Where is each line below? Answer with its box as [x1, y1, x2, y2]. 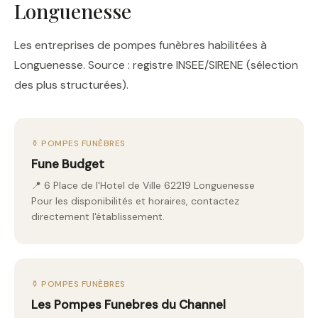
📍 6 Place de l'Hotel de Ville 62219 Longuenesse [31, 179, 255, 192]
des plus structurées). [14, 77, 128, 92]
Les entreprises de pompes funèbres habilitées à [14, 38, 267, 53]
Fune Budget [31, 156, 104, 172]
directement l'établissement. [31, 210, 165, 223]
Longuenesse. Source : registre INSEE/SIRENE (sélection [14, 57, 298, 72]
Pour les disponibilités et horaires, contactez [31, 194, 239, 207]
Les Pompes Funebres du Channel [31, 297, 226, 312]
